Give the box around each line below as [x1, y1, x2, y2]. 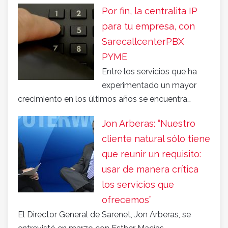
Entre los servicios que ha [102, 67, 197, 77]
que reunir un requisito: [102, 149, 201, 160]
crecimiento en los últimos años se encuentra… [18, 94, 191, 104]
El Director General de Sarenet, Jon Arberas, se [18, 210, 191, 220]
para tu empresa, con [102, 21, 195, 32]
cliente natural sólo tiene [102, 133, 210, 145]
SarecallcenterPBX [102, 36, 184, 47]
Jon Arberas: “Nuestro [102, 118, 195, 129]
